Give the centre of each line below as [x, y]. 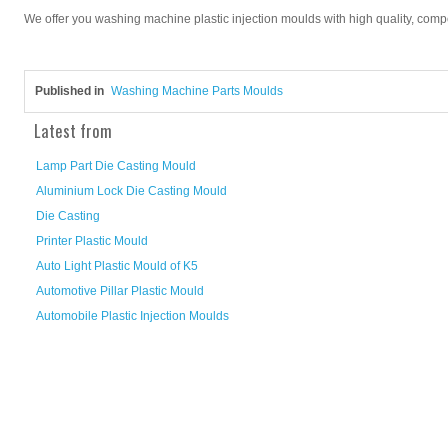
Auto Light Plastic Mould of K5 [117, 266]
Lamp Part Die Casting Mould [116, 166]
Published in [69, 91]
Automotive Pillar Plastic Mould [120, 291]
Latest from [73, 130]
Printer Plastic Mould [92, 241]
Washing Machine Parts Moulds [197, 91]
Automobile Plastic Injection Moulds [132, 316]
